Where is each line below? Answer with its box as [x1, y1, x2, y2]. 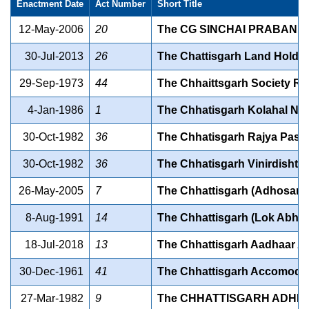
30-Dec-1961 [19, 266, 83, 278]
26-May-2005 [19, 185, 83, 197]
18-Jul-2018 [25, 239, 83, 251]
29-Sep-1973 [19, 77, 83, 90]
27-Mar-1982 [21, 292, 83, 305]
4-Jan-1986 [28, 104, 83, 117]
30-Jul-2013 [25, 50, 83, 63]
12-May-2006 [19, 23, 83, 36]
